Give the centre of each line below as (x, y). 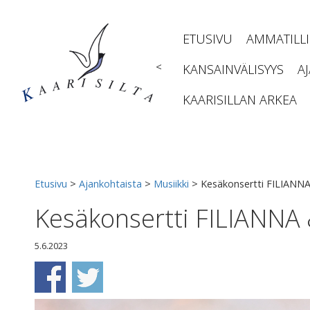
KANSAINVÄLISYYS (233, 69)
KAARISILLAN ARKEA (240, 100)
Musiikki (171, 184)
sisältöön (34, 20)
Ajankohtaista (110, 184)
